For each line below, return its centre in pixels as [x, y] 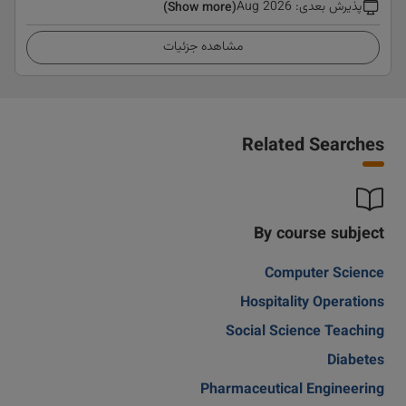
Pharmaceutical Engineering [292, 390]
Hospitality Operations [312, 303]
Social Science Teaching [305, 332]
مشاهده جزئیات [203, 47]
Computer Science [324, 274]
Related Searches [313, 146]
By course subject [319, 235]
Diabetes [356, 361]
